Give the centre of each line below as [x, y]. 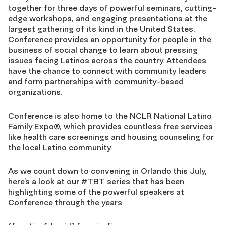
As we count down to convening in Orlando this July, [107, 171]
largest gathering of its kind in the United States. [101, 29]
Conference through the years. [66, 202]
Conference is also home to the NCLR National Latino [110, 116]
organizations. [35, 92]
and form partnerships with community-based [96, 81]
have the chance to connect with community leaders [107, 71]
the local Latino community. [60, 147]
